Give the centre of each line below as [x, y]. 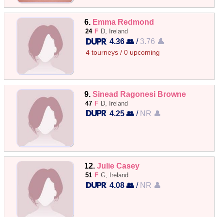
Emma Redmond [124, 22]
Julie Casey [118, 165]
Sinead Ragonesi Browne [139, 94]
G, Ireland [115, 175]
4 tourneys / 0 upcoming [123, 53]
